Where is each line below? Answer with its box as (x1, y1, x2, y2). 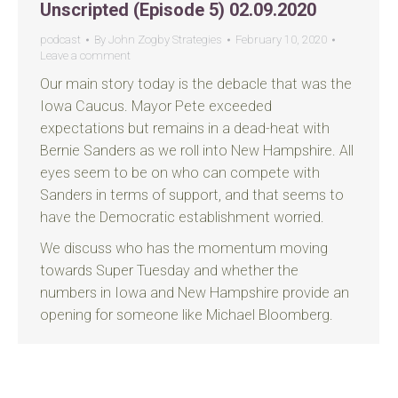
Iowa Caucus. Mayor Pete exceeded (40, 98, 272, 115)
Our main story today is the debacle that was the (40, 76, 352, 92)
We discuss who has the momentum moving (40, 240, 328, 257)
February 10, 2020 (235, 33, 327, 46)
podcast (40, 33, 81, 46)
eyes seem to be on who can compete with (40, 164, 320, 181)
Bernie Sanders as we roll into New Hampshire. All (40, 142, 354, 159)
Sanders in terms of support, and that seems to (40, 187, 344, 203)
